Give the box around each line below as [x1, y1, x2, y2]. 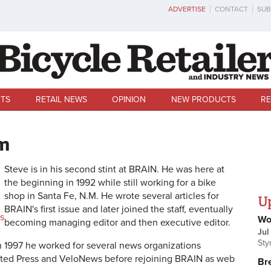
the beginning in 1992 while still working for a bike [4, 177, 216, 189]
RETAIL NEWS [35, 94, 87, 105]
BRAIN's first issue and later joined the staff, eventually [4, 203, 233, 216]
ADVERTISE [168, 5, 206, 13]
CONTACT [215, 5, 248, 13]
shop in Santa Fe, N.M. [4, 190, 101, 203]
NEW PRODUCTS [171, 94, 236, 105]
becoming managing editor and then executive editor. [4, 217, 230, 229]
